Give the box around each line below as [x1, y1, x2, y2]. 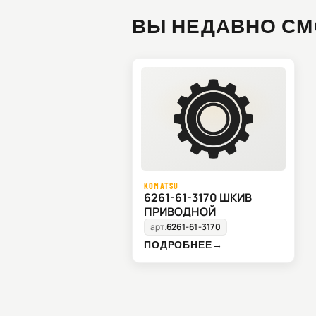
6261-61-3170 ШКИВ [144, 190, 252, 206]
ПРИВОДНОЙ [144, 204, 216, 220]
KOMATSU [144, 181, 179, 191]
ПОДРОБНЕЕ [144, 238, 212, 251]
